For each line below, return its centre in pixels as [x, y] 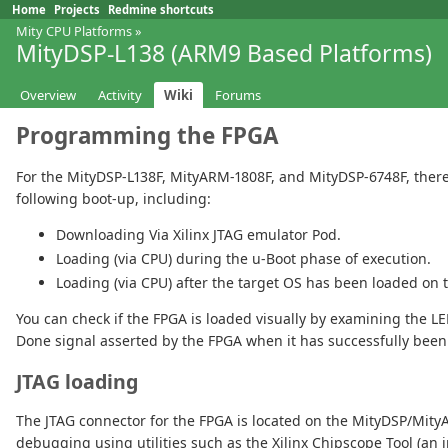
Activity [120, 95]
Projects [77, 9]
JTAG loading [77, 382]
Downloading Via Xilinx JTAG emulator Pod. [198, 235]
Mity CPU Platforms [74, 31]
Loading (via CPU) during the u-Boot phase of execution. [243, 259]
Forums [238, 95]
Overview [48, 95]
